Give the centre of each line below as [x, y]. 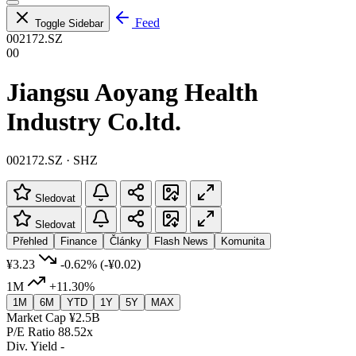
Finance [79, 241]
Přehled [30, 241]
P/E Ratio [31, 331]
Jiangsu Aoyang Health [132, 92]
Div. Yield [32, 346]
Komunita [243, 241]
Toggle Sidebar [69, 24]
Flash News [181, 241]
